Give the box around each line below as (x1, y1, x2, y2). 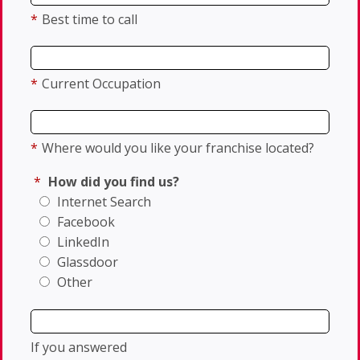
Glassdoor (54, 252, 118, 271)
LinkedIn (54, 232, 109, 251)
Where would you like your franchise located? (42, 138, 314, 157)
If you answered (31, 337, 127, 356)
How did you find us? (48, 172, 179, 190)
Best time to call (42, 10, 137, 28)
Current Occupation (42, 74, 161, 92)
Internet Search (54, 192, 151, 211)
